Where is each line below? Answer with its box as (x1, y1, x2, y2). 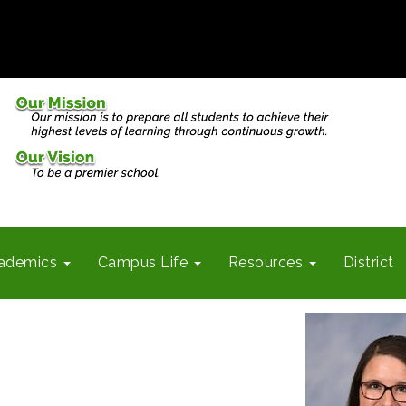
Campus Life (97, 254, 192, 271)
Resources (227, 254, 307, 271)
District (343, 254, 394, 271)
